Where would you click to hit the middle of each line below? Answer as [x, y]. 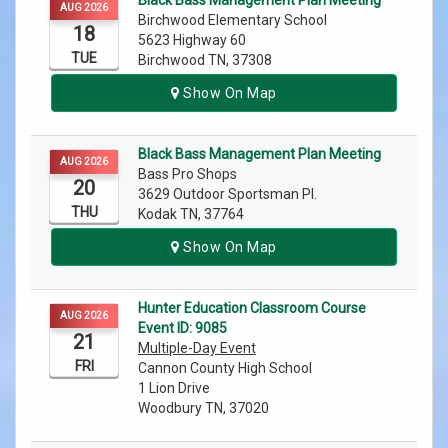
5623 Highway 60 [192, 40]
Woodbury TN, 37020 [203, 408]
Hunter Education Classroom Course [252, 308]
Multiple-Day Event [197, 348]
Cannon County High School [226, 368]
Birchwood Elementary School [234, 20]
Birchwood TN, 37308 [205, 60]
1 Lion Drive [174, 388]
